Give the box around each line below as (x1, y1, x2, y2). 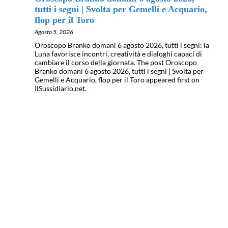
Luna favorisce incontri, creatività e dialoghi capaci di (35, 49, 202, 58)
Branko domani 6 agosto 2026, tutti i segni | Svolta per (35, 66, 204, 75)
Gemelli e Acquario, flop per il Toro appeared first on (35, 75, 199, 84)
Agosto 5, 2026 (35, 27, 73, 36)
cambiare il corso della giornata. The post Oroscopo (35, 58, 197, 67)
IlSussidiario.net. (35, 83, 87, 93)
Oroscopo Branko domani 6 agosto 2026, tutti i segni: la (35, 40, 209, 49)
